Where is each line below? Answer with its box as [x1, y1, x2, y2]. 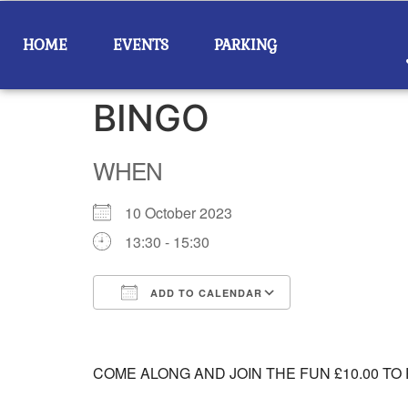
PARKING [214, 33, 277, 56]
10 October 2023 [125, 202, 247, 223]
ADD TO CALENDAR [147, 286, 262, 300]
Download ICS [125, 315, 219, 336]
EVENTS [113, 33, 168, 56]
